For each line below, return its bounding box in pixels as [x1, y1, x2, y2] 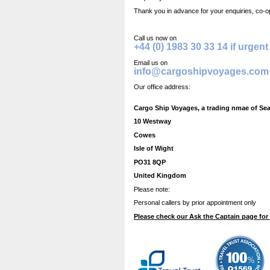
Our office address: [134, 83, 190, 90]
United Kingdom [134, 172, 186, 179]
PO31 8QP [134, 158, 166, 166]
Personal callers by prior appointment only [134, 199, 256, 206]
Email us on [134, 58, 168, 66]
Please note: [134, 185, 170, 193]
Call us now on [134, 34, 177, 42]
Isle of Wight [134, 145, 174, 152]
